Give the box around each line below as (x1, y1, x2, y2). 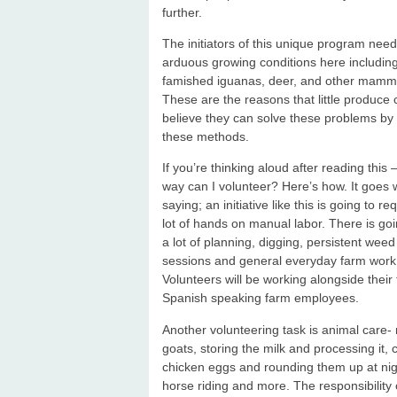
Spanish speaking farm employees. (162, 291, 359, 306)
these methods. (162, 129, 249, 144)
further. (162, 4, 202, 19)
